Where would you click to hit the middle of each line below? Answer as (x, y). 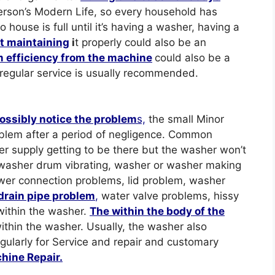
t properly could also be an (141, 42)
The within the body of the (157, 211)
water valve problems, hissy (168, 196)
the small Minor (185, 119)
